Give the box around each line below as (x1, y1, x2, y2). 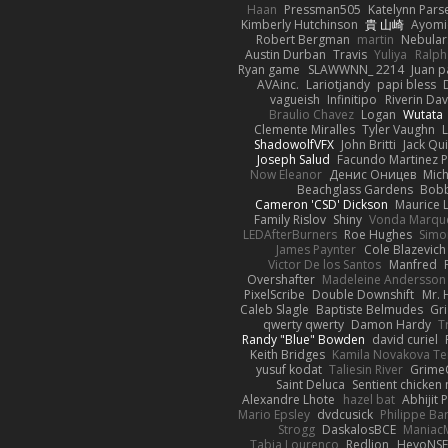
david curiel (372, 330, 439, 348)
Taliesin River (329, 360, 404, 378)
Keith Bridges (249, 345, 325, 363)
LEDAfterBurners (242, 225, 337, 243)
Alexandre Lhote (242, 390, 336, 408)
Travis (333, 45, 368, 63)
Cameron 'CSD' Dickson (255, 195, 389, 213)
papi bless (377, 75, 437, 93)
